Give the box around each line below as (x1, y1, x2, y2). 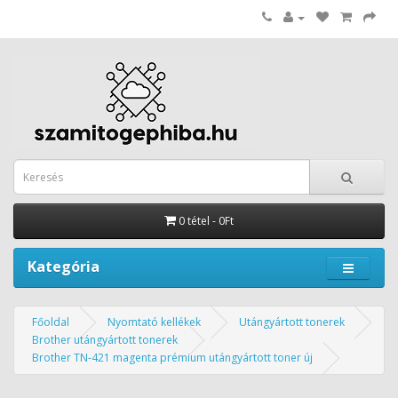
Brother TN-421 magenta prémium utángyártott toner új (32, 350, 313, 365)
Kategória (28, 257, 99, 276)
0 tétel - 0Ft (179, 213, 234, 228)
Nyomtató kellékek (107, 314, 201, 330)
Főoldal (32, 314, 69, 330)
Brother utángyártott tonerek (32, 332, 178, 347)
